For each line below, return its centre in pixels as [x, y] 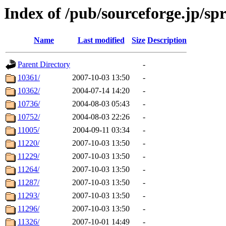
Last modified [101, 40]
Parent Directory [44, 65]
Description [167, 40]
